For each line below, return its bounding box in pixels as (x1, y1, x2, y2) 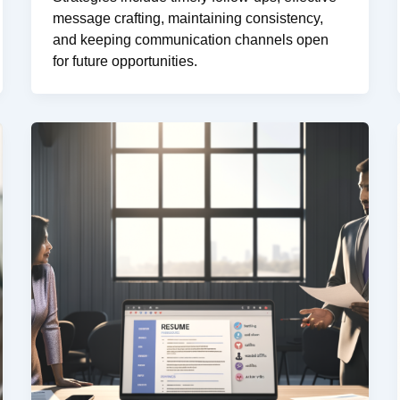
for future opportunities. (52, 54, 197, 70)
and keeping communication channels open (52, 32, 329, 48)
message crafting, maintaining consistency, (52, 11, 323, 27)
